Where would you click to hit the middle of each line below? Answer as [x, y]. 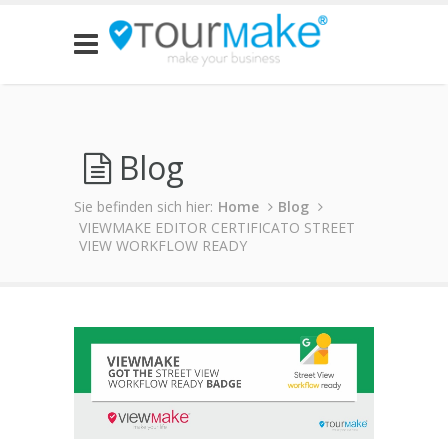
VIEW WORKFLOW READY [163, 245]
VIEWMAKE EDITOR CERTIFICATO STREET [217, 227]
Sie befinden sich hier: [143, 206]
